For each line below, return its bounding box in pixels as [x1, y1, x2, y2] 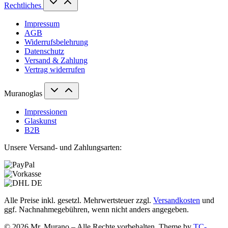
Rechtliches [4, 1, 43, 10]
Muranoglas [4, 89, 44, 98]
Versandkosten [153, 196, 200, 205]
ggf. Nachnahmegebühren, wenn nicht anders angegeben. [4, 205, 189, 214]
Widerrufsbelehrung [24, 38, 88, 47]
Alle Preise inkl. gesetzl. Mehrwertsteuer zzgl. [4, 196, 153, 205]
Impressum [24, 19, 60, 28]
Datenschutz [24, 47, 64, 56]
